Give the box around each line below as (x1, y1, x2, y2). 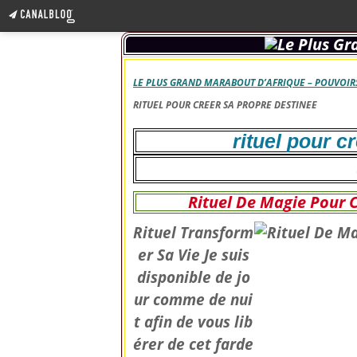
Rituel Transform (133, 222, 254, 243)
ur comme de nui (134, 289, 253, 310)
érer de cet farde (133, 334, 254, 355)
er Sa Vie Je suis (137, 245, 249, 265)
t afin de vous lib (134, 312, 253, 332)
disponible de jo (136, 267, 250, 288)
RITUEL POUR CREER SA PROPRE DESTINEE (133, 98, 317, 112)
